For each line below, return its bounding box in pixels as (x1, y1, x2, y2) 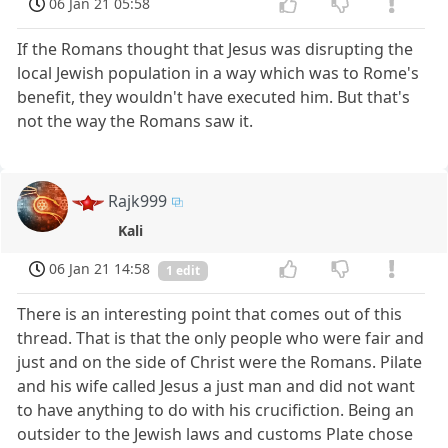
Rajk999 (108, 189, 168, 212)
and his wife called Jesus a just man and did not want (17, 374, 416, 397)
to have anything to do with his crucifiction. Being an (17, 398, 415, 421)
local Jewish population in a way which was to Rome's (17, 61, 420, 84)
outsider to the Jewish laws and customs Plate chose (17, 422, 414, 445)
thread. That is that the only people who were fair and (17, 326, 425, 349)
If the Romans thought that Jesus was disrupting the (17, 37, 414, 60)
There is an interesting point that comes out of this (17, 302, 403, 325)
